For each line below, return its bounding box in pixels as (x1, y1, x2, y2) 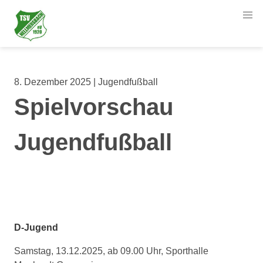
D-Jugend (14, 222, 58, 232)
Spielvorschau (14, 94, 173, 120)
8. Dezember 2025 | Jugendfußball (14, 77, 158, 87)
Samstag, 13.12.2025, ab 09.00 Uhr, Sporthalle (14, 246, 208, 256)
